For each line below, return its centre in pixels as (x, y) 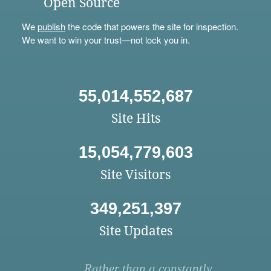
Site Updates (135, 231)
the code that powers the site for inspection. (152, 27)
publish (51, 27)
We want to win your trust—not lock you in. (106, 40)
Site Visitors (135, 175)
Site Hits (135, 119)
